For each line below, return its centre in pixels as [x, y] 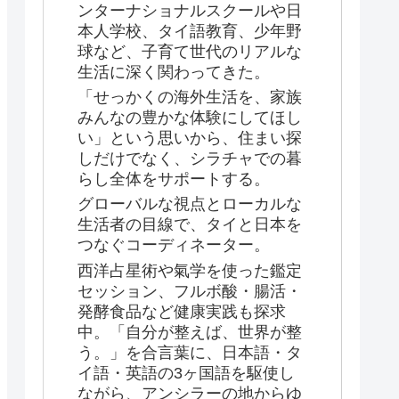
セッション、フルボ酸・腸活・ [190, 291]
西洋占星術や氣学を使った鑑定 [190, 270]
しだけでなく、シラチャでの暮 [190, 159]
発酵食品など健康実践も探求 [182, 311]
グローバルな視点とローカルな [190, 204]
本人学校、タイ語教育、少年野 [190, 31]
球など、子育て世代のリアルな [190, 51]
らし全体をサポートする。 [174, 179]
